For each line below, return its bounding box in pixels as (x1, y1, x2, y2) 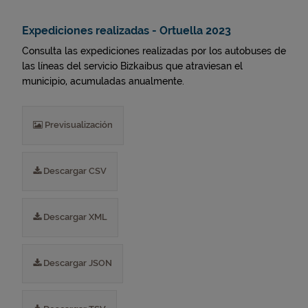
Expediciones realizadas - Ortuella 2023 (22, 24, 231, 37)
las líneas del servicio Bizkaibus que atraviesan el (22, 60, 243, 71)
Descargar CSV (41, 166, 107, 176)
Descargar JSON (41, 258, 112, 268)
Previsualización (43, 120, 113, 130)
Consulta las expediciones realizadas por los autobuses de (22, 45, 286, 56)
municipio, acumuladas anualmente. (22, 76, 184, 87)
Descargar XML (41, 212, 107, 222)
